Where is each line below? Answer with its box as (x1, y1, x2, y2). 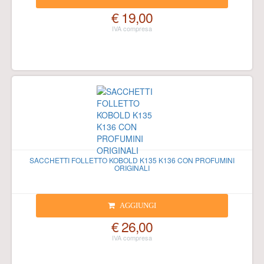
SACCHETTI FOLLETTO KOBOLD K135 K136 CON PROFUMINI (29, 155, 235, 165)
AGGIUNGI (119, 201, 156, 210)
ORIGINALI (114, 163, 150, 173)
